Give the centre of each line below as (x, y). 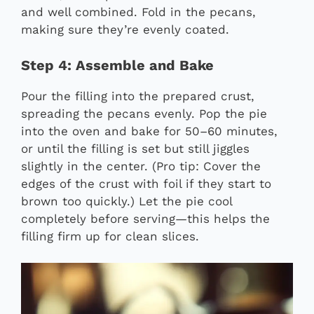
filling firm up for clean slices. (110, 236)
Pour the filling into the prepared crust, (138, 96)
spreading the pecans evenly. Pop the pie (144, 113)
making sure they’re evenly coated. (125, 30)
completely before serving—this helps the (145, 218)
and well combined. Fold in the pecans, (138, 12)
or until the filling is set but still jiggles (135, 148)
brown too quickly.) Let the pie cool (127, 201)
